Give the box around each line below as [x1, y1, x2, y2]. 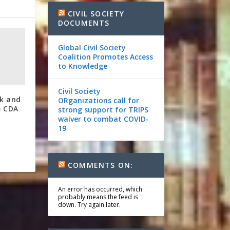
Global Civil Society [57, 43, 126, 52]
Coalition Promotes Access [57, 52, 153, 62]
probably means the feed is [57, 193, 138, 201]
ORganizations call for [57, 95, 139, 105]
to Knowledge [57, 61, 107, 71]
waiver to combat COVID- [57, 114, 149, 124]
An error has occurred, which [57, 185, 142, 194]
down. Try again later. [57, 200, 121, 209]
